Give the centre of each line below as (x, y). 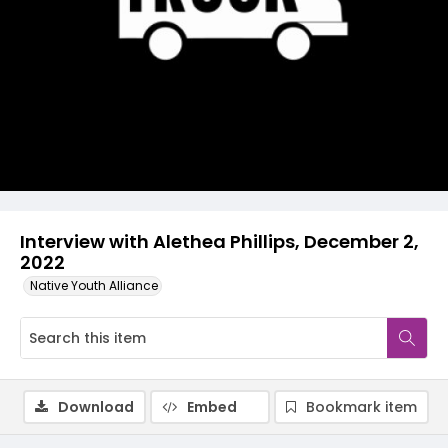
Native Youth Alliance (94, 285)
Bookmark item (361, 407)
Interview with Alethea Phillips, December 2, (219, 241)
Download (96, 407)
